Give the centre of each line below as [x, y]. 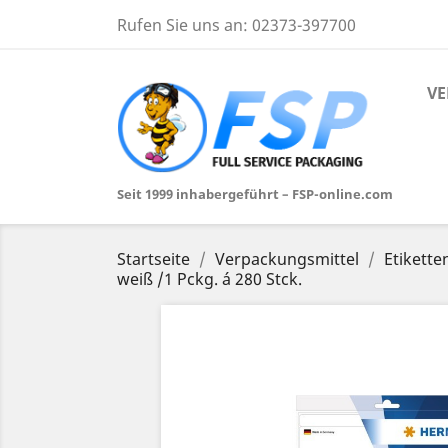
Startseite [153, 258]
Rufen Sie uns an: [184, 25]
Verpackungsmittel [287, 258]
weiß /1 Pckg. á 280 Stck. [209, 278]
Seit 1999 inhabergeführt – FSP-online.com [255, 193]
